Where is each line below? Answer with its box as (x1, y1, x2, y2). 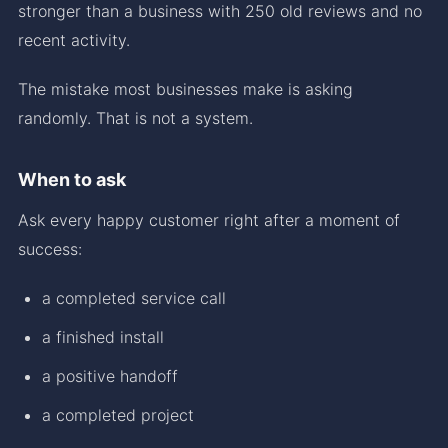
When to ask (18, 168, 126, 190)
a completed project (42, 404, 194, 425)
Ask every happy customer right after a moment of (18, 209, 400, 230)
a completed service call (42, 287, 226, 308)
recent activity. (18, 29, 130, 50)
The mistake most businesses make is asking (18, 78, 353, 99)
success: (18, 238, 82, 259)
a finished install (42, 326, 164, 347)
